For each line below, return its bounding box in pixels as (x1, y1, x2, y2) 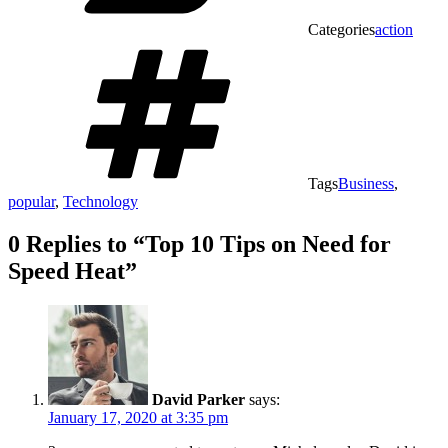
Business (338, 175, 394, 193)
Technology (63, 193, 138, 211)
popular (8, 193, 55, 211)
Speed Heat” (8, 258, 137, 285)
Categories (308, 21, 375, 39)
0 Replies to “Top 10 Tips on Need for (8, 231, 391, 258)
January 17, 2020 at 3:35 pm (48, 408, 228, 426)
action (375, 21, 413, 39)
